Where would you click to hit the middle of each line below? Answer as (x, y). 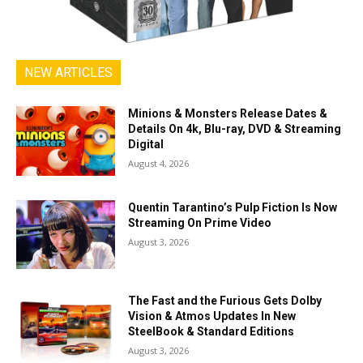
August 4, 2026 (159, 163)
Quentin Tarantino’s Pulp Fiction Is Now (233, 207)
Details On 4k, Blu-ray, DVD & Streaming (235, 128)
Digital (146, 144)
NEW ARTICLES (68, 72)
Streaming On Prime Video (200, 222)
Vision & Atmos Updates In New (212, 316)
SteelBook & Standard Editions (211, 332)
